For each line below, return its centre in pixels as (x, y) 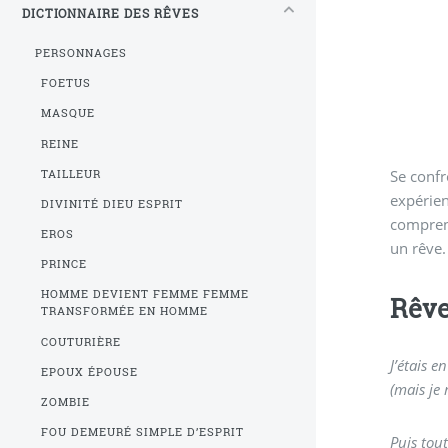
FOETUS (66, 83)
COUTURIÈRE (81, 341)
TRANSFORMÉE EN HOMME (125, 311)
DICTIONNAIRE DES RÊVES (110, 13)
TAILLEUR (71, 173)
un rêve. (417, 247)
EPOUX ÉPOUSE (90, 371)
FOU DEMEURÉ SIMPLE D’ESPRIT (143, 432)
